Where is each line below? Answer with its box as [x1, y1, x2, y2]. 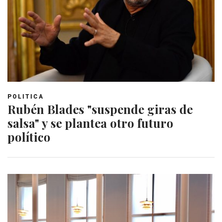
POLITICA [7, 93, 44, 100]
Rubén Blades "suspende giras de [7, 101, 193, 117]
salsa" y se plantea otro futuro [7, 114, 173, 131]
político [7, 128, 51, 145]
